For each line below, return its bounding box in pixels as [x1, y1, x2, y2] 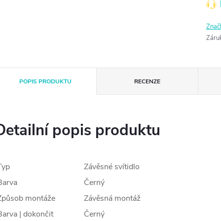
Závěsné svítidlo [84, 161, 140, 172]
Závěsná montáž [84, 193, 141, 204]
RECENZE [134, 77, 160, 85]
